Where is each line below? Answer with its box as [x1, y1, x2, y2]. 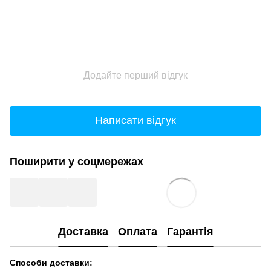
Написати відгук [95, 114, 176, 126]
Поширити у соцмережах [10, 155, 143, 168]
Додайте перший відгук [83, 70, 188, 80]
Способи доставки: [10, 257, 93, 267]
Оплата [117, 226, 157, 238]
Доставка [57, 226, 108, 238]
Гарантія [166, 226, 214, 238]
